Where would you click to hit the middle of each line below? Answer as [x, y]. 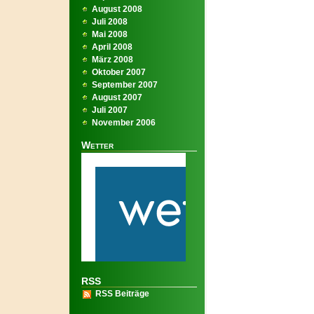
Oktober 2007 [119, 72]
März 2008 [112, 60]
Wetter [97, 145]
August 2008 [117, 9]
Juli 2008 [110, 22]
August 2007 [117, 97]
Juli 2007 [110, 110]
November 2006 [124, 123]
